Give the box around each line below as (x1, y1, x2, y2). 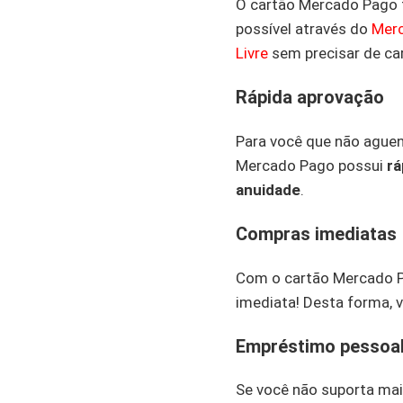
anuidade (236, 180, 300, 199)
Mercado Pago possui (236, 156, 387, 175)
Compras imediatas (236, 223, 397, 245)
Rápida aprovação (236, 87, 384, 109)
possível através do (236, 20, 372, 39)
